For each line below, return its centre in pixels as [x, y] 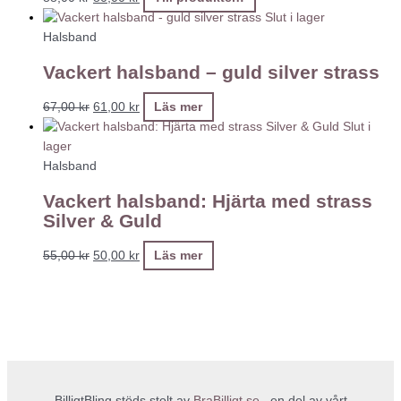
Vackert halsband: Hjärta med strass [208, 201]
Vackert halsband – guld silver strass [211, 73]
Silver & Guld [102, 221]
